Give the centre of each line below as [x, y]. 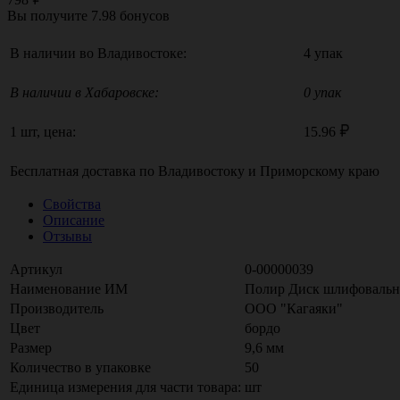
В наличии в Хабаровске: [84, 92]
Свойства [72, 204]
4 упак [323, 53]
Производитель [57, 308]
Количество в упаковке [80, 367]
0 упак [322, 92]
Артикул [36, 269]
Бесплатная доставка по [84, 171]
